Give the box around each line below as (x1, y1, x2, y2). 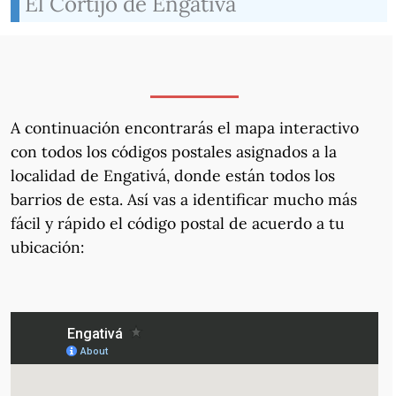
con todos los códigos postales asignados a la (10, 141, 337, 162)
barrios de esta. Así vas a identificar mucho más (10, 188, 357, 209)
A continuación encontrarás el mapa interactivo (10, 117, 359, 138)
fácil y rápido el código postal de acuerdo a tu (10, 212, 345, 233)
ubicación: (10, 236, 84, 257)
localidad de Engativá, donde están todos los (10, 164, 335, 186)
